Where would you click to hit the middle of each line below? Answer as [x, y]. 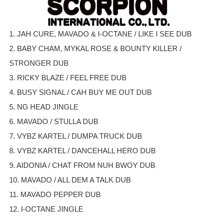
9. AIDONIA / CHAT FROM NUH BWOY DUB [82, 165]
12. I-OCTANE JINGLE [46, 209]
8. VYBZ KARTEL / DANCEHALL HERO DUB [82, 150]
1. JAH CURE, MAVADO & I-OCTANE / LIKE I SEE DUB [100, 34]
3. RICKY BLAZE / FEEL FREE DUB [68, 77]
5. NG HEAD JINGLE [44, 107]
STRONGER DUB [39, 63]
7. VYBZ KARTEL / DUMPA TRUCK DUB [75, 136]
